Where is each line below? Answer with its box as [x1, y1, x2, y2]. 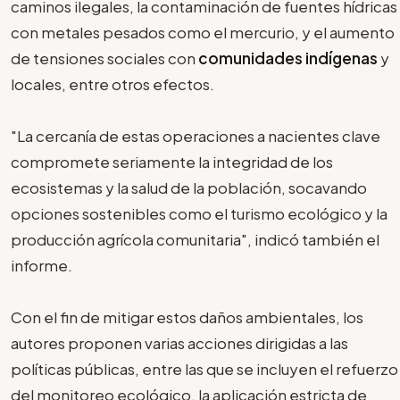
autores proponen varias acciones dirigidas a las [11, 332, 348, 353]
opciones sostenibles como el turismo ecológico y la [11, 203, 387, 223]
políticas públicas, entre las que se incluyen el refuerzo [11, 358, 398, 379]
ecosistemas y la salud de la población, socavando [11, 177, 367, 197]
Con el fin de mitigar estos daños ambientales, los [11, 306, 363, 327]
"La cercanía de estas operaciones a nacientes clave [11, 125, 380, 146]
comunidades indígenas [198, 47, 378, 68]
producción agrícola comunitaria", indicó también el [11, 229, 379, 249]
